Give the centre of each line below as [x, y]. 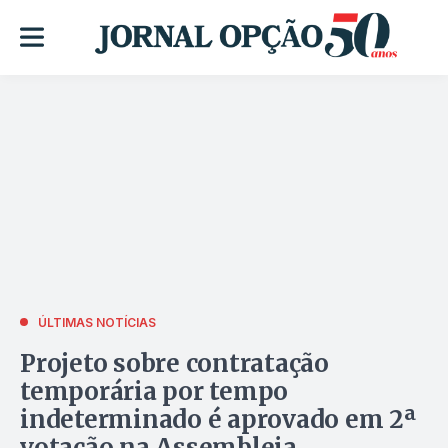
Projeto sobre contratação [174, 363]
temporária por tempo [154, 391]
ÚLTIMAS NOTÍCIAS [97, 322]
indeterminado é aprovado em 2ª [218, 419]
